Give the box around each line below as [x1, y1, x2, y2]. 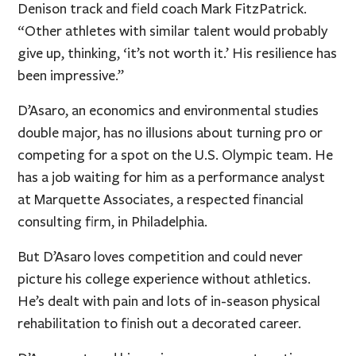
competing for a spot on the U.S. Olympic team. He [17, 145, 334, 164]
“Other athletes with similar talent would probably [17, 21, 328, 40]
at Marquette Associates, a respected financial [17, 190, 304, 208]
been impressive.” [17, 66, 125, 84]
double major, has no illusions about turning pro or [17, 123, 323, 141]
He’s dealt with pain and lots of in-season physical [17, 292, 321, 310]
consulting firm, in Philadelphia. [17, 212, 208, 230]
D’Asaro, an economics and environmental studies [17, 101, 319, 119]
